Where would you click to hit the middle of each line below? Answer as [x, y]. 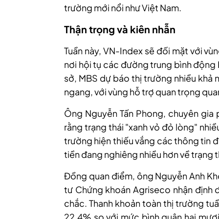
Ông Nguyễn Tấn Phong [114, 113]
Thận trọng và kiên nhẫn [120, 29]
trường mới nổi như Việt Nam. [123, 8]
